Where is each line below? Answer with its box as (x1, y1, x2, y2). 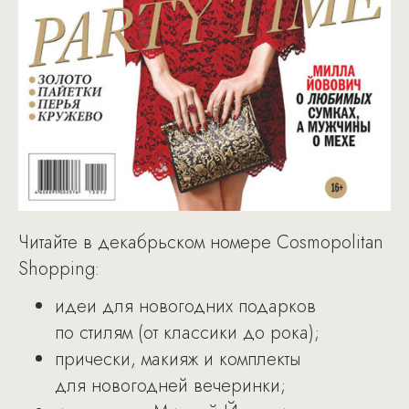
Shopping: (18, 256, 100, 283)
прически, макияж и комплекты (55, 346, 300, 373)
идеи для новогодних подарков (55, 293, 316, 320)
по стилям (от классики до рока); (55, 320, 320, 347)
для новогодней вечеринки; (55, 372, 286, 400)
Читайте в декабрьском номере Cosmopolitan (18, 229, 383, 257)
